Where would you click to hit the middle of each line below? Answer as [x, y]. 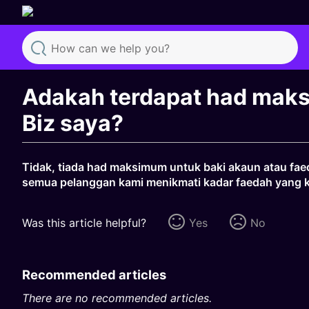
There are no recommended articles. [117, 298]
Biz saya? [73, 123]
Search [58, 74]
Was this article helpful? [84, 222]
